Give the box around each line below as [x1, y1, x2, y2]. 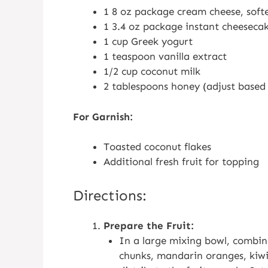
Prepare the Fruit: [103, 219, 194, 232]
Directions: [73, 186, 147, 204]
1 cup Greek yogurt [103, 35, 193, 47]
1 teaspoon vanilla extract [103, 50, 227, 62]
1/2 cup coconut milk [103, 65, 200, 77]
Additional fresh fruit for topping [103, 156, 259, 167]
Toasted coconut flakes [103, 141, 211, 153]
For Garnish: [73, 110, 133, 123]
